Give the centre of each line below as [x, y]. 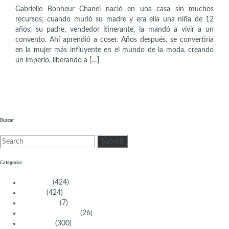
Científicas [37, 223]
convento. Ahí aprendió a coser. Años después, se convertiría [114, 40]
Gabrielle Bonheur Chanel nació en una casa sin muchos [114, 9]
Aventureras [39, 203]
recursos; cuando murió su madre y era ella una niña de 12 [114, 19]
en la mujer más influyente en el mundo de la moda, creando [114, 50]
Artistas [32, 193]
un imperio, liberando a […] [57, 60]
